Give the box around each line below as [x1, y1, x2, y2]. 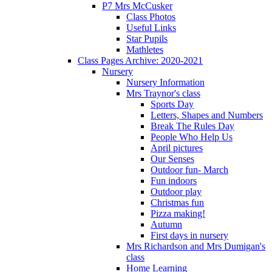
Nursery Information [126, 76, 205, 87]
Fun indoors [151, 175, 197, 186]
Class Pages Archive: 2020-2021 [78, 55, 203, 66]
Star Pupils [126, 33, 168, 44]
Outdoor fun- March [151, 164, 228, 175]
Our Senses [151, 153, 194, 164]
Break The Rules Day [151, 120, 234, 131]
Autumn [151, 219, 182, 229]
